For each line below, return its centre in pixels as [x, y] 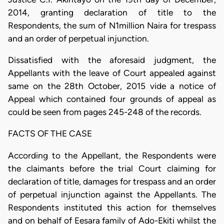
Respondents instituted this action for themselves [112, 207]
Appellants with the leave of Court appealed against [112, 73]
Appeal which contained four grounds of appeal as [112, 99]
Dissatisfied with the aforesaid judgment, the [112, 60]
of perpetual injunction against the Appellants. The [112, 194]
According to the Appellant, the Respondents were [112, 155]
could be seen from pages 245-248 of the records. [105, 112]
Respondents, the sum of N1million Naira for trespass [112, 25]
